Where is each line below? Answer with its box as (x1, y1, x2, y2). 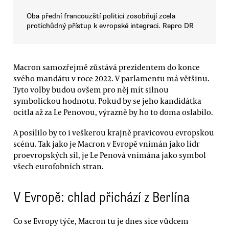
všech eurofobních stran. (13, 161, 104, 171)
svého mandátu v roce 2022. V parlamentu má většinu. (13, 73, 210, 84)
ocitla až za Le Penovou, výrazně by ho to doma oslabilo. (13, 107, 213, 118)
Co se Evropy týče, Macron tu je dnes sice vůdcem (13, 215, 189, 226)
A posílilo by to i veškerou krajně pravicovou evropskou (13, 127, 214, 138)
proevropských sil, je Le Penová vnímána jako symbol (13, 149, 206, 160)
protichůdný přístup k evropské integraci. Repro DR (27, 21, 194, 30)
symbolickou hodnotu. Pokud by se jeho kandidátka (13, 96, 201, 106)
